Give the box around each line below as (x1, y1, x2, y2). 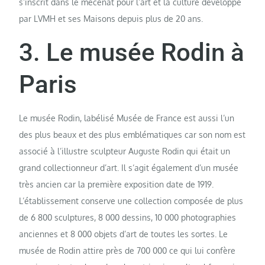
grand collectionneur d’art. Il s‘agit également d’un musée (19, 163, 239, 173)
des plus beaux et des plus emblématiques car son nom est (19, 130, 246, 140)
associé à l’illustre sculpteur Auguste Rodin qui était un (19, 146, 231, 157)
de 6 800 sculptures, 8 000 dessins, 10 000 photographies (19, 212, 237, 223)
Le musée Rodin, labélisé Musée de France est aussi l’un (19, 113, 235, 124)
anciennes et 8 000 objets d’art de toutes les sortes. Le (19, 229, 228, 240)
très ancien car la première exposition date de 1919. (19, 179, 214, 190)
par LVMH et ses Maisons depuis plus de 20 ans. (19, 14, 203, 24)
